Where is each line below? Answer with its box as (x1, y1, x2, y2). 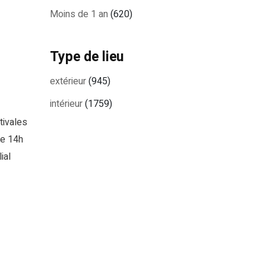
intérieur (49, 97, 83, 111)
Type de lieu (49, 47, 124, 67)
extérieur (49, 74, 86, 88)
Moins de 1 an (49, 7, 108, 21)
